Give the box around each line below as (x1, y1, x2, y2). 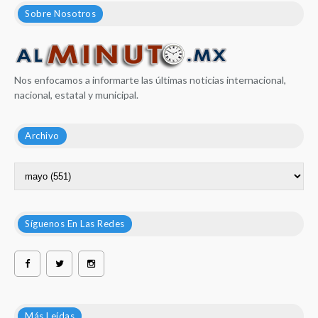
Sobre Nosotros (25, 7, 96, 19)
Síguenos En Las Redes (25, 217, 125, 229)
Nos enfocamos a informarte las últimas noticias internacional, (14, 73, 286, 86)
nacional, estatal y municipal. (14, 88, 138, 101)
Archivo (25, 129, 60, 141)
